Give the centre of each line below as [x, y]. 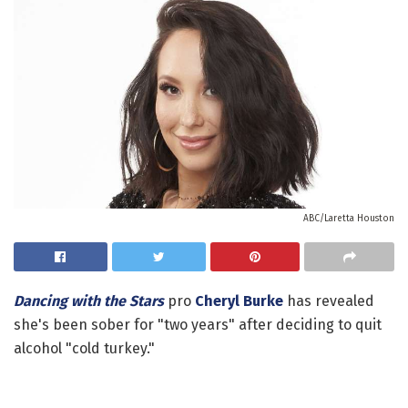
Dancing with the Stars [89, 301]
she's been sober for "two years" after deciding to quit [198, 324]
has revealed [329, 301]
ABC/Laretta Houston [349, 218]
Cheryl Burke [239, 301]
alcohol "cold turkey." [84, 348]
